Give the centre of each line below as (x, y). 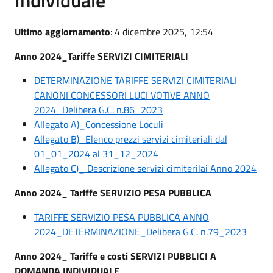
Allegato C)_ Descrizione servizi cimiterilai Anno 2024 (145, 168)
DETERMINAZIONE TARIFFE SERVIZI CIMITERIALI (136, 80)
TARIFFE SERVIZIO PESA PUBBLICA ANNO (122, 217)
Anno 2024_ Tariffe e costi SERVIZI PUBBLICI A (115, 256)
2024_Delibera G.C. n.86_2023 (98, 109)
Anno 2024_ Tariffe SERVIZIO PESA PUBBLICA (113, 192)
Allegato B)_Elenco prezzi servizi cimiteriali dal (131, 139)
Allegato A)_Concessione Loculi (99, 124)
